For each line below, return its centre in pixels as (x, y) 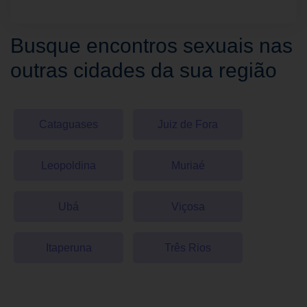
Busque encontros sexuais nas (151, 46)
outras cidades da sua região (144, 71)
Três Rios (188, 248)
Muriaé (188, 166)
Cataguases (69, 125)
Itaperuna (69, 248)
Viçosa (188, 207)
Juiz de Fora (188, 125)
